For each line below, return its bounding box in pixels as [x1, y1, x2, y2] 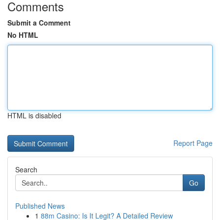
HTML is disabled [7, 110, 61, 120]
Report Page [173, 138, 213, 148]
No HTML [7, 30, 38, 40]
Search [15, 165, 37, 174]
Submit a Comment [7, 18, 71, 27]
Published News [15, 201, 65, 211]
